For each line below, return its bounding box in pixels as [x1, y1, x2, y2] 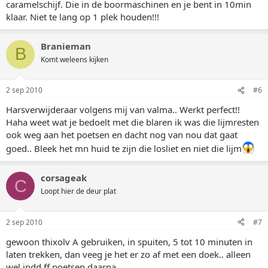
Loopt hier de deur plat [41, 186, 116, 196]
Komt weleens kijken [41, 54, 108, 65]
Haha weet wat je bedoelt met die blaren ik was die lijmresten [6, 116, 259, 128]
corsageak [41, 172, 87, 184]
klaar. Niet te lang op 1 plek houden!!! [6, 10, 159, 23]
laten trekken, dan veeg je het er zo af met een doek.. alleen [6, 248, 251, 260]
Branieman [41, 39, 91, 52]
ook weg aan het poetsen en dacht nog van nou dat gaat [6, 129, 237, 141]
